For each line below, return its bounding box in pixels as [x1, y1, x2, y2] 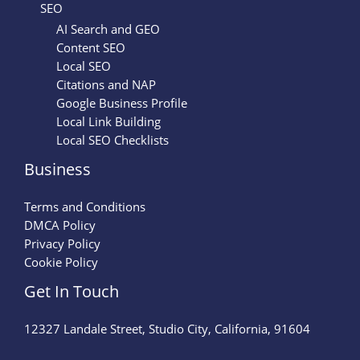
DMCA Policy [24, 217, 96, 234]
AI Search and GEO [56, 21, 160, 38]
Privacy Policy [24, 235, 100, 252]
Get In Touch [24, 280, 119, 303]
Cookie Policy [24, 254, 98, 271]
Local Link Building [56, 113, 161, 130]
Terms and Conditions [24, 198, 145, 215]
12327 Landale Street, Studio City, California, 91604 [24, 321, 310, 337]
